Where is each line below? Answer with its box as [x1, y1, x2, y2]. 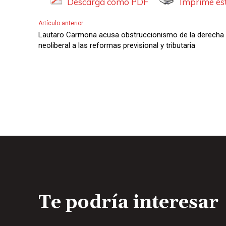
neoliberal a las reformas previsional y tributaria [38, 40, 195, 50]
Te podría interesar [38, 191, 218, 214]
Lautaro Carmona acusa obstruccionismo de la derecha [38, 30, 224, 39]
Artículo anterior [38, 19, 83, 27]
